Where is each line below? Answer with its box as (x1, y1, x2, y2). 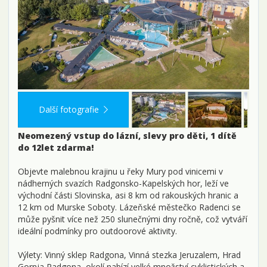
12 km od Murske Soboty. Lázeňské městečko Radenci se (18, 201, 241, 213)
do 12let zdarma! (18, 141, 94, 153)
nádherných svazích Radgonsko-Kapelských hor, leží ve (18, 177, 229, 189)
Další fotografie (39, 103, 99, 115)
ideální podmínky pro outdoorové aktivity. (18, 225, 177, 237)
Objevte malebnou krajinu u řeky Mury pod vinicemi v (18, 165, 223, 177)
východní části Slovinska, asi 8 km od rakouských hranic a (18, 189, 238, 201)
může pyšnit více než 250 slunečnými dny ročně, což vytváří (18, 213, 247, 225)
